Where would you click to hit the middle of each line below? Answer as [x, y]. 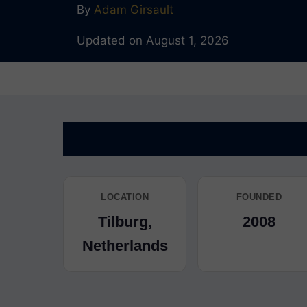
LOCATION [125, 197]
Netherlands [125, 246]
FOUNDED [259, 197]
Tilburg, [125, 222]
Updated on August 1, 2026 [153, 40]
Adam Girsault [134, 10]
